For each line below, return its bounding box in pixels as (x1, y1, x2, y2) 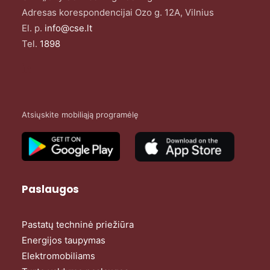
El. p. (22, 22, 45, 34)
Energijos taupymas (22, 234, 105, 246)
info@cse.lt (45, 22, 92, 34)
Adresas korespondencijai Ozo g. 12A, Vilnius (22, 7, 214, 18)
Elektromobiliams (22, 250, 95, 262)
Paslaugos (22, 182, 79, 196)
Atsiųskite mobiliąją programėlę (22, 110, 139, 119)
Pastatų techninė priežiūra (22, 219, 134, 230)
